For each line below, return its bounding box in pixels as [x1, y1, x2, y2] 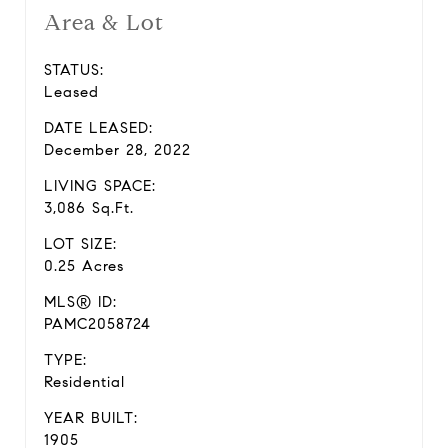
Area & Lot [44, 9, 164, 36]
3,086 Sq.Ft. [44, 199, 134, 217]
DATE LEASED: [44, 119, 153, 137]
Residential [44, 373, 125, 391]
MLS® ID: [44, 293, 117, 311]
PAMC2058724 [44, 315, 151, 333]
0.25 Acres [44, 257, 124, 275]
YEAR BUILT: [44, 409, 138, 427]
